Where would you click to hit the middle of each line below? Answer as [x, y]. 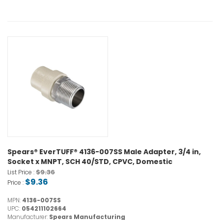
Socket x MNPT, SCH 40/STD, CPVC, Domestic [90, 162]
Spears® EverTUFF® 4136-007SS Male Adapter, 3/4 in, [104, 152]
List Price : [22, 172]
